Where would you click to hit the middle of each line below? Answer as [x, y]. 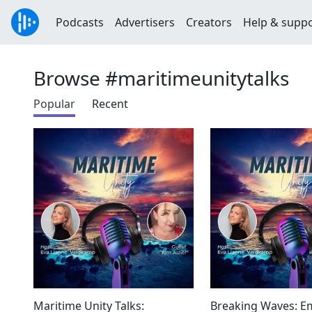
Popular [54, 104]
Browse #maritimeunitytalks [161, 78]
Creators [209, 22]
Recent [110, 104]
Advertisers [145, 22]
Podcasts [80, 22]
